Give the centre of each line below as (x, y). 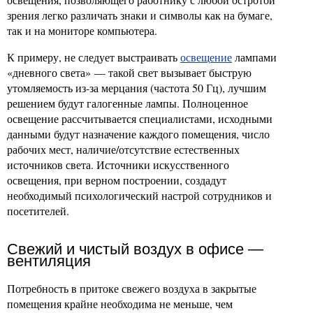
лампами (254, 57)
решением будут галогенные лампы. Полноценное (128, 103)
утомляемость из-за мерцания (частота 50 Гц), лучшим (137, 88)
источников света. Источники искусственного (118, 165)
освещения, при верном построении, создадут (117, 180)
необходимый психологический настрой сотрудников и (139, 196)
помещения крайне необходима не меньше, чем (120, 304)
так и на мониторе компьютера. (82, 31)
